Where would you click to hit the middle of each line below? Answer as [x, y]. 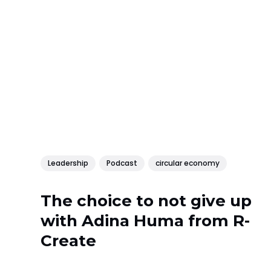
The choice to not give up [146, 201]
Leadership [68, 163]
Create [69, 241]
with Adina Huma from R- [145, 221]
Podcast [122, 163]
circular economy [188, 163]
